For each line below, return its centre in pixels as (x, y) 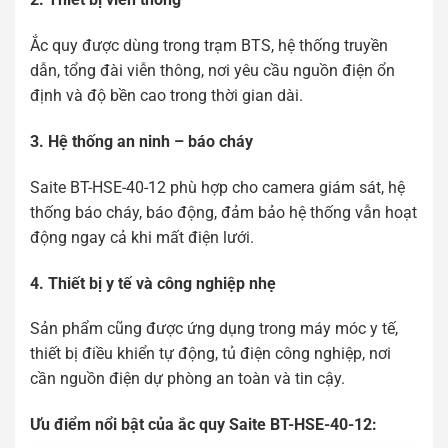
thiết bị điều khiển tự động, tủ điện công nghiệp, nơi (210, 354)
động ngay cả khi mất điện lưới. (142, 237)
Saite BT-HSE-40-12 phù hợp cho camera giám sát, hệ (217, 187)
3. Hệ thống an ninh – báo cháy (141, 142)
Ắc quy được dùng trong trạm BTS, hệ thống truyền (209, 46)
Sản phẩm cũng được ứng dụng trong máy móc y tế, (214, 329)
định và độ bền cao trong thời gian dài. (166, 96)
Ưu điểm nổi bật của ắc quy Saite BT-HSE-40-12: (203, 425)
